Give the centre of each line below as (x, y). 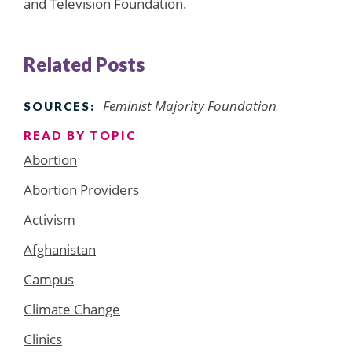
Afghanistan (60, 249)
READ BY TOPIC (80, 135)
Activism (49, 219)
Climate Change (72, 309)
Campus (49, 279)
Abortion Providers (81, 189)
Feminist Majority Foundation (190, 105)
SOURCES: (59, 106)
